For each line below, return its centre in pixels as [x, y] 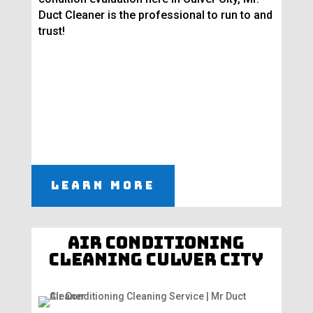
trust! [51, 31]
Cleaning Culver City [156, 260]
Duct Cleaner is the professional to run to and [155, 15]
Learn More [103, 186]
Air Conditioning [156, 243]
